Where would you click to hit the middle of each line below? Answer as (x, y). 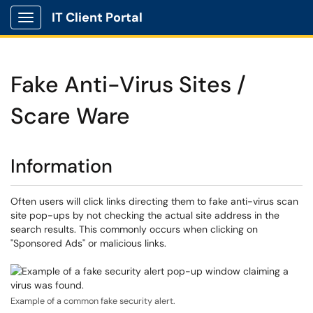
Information (61, 166)
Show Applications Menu (81, 29)
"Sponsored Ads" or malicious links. (88, 243)
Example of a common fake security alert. (93, 301)
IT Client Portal (97, 17)
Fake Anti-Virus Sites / (128, 85)
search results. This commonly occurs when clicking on (134, 229)
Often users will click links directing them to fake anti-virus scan (154, 201)
